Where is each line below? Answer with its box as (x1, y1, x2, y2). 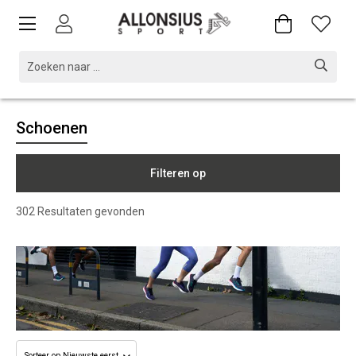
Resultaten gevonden (35, 205, 145, 218)
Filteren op (150, 167, 206, 180)
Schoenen (16, 118, 87, 137)
